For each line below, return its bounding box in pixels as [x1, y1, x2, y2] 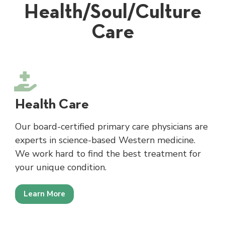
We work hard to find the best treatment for [15, 147, 201, 160]
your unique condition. [15, 161, 106, 173]
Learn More [24, 188, 65, 199]
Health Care [15, 94, 89, 113]
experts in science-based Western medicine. [15, 134, 195, 146]
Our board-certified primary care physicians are [15, 120, 208, 133]
